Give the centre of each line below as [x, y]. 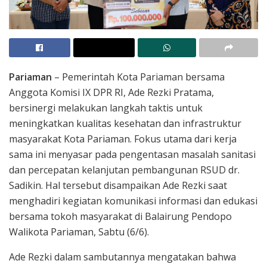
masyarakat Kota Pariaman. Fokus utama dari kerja [123, 139]
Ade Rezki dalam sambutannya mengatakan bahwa [122, 257]
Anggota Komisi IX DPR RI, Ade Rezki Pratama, [111, 92]
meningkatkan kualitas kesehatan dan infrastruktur [125, 123]
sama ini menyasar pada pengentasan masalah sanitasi [132, 154]
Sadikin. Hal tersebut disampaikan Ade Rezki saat [118, 185]
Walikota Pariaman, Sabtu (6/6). [79, 232]
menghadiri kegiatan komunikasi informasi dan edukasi [133, 201]
